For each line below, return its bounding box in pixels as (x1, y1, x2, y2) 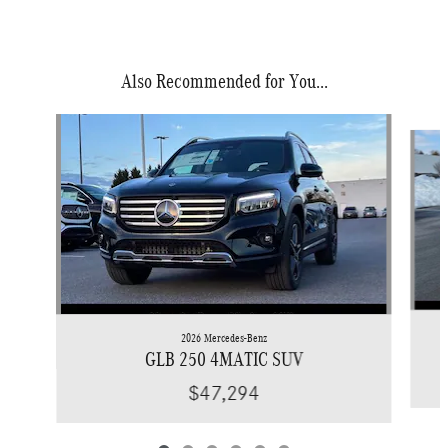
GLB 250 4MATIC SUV (144, 348, 303, 370)
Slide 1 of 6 (7, 115, 72, 131)
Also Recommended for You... (120, 70, 328, 92)
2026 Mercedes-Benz (180, 331, 267, 345)
